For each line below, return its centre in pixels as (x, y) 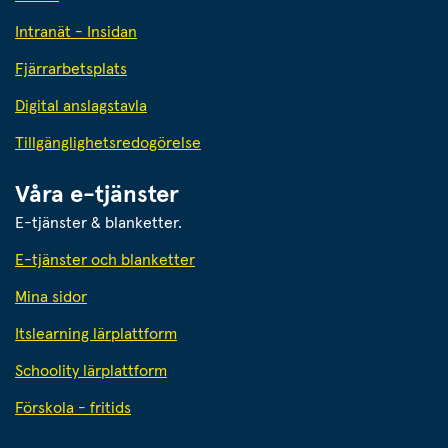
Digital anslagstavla (81, 106)
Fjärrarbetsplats (71, 69)
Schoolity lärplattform (91, 371)
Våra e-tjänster (97, 195)
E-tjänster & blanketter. (98, 223)
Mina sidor (51, 297)
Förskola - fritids (73, 408)
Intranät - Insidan (76, 32)
